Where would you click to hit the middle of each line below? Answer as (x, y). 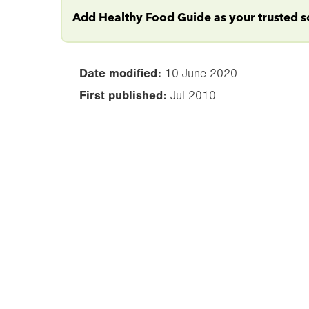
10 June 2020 (201, 73)
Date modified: (120, 73)
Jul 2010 (193, 95)
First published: (123, 95)
